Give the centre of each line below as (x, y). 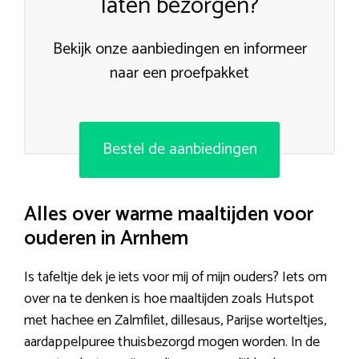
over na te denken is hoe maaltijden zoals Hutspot (169, 299)
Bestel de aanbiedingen (179, 150)
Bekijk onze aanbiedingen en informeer (179, 50)
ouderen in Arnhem (106, 239)
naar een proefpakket (179, 74)
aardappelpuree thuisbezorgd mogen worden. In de (172, 343)
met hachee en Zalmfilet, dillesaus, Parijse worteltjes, (175, 321)
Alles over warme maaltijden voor (169, 215)
